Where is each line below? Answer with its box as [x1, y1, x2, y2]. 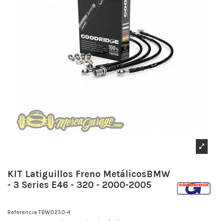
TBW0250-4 [38, 209, 71, 216]
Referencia [7, 209, 37, 216]
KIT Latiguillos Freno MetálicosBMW [7, 169, 170, 180]
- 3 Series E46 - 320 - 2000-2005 [7, 180, 151, 191]
